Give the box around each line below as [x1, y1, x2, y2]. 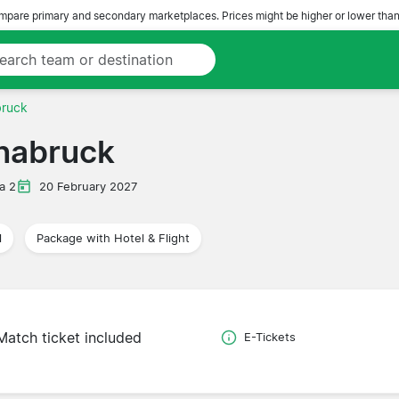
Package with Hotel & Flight [37, 231, 190, 245]
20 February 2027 [39, 179, 137, 193]
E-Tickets [243, 330, 296, 345]
